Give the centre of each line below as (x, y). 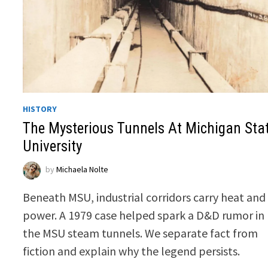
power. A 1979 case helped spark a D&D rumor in (144, 215)
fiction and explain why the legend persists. (132, 251)
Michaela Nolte (83, 170)
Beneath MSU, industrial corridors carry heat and (144, 197)
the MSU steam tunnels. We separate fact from (141, 233)
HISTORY (40, 109)
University (53, 147)
